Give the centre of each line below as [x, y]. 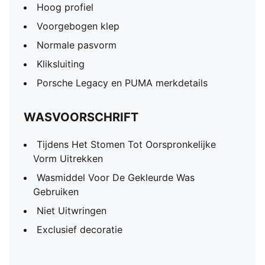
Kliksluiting [61, 64]
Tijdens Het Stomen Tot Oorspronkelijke [126, 144]
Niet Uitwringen [72, 211]
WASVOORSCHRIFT [81, 117]
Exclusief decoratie [80, 230]
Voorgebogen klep [78, 26]
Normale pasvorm [77, 45]
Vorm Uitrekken [68, 159]
